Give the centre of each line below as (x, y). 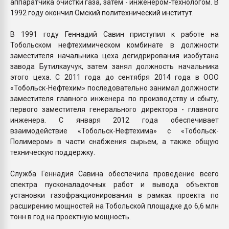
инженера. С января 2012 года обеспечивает (114, 120)
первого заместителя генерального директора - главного (114, 109)
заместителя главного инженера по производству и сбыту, (114, 98)
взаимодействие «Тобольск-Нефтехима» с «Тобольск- (114, 131)
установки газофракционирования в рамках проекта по (114, 195)
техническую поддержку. (53, 152)
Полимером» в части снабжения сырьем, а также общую (114, 141)
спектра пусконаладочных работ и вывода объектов (114, 184)
